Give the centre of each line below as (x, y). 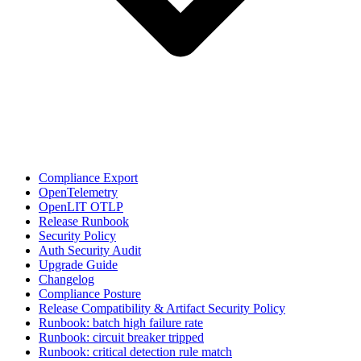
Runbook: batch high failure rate (121, 323)
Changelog (66, 279)
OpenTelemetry (78, 192)
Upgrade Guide (78, 265)
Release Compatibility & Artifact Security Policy (162, 308)
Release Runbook (84, 221)
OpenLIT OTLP (81, 207)
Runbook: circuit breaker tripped (121, 337)
